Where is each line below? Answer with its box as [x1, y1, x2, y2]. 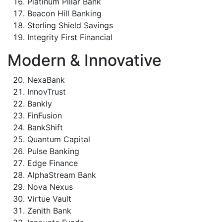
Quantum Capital [27, 134, 90, 144]
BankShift [27, 122, 63, 132]
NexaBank [27, 75, 65, 85]
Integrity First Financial [27, 32, 112, 42]
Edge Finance [27, 158, 78, 168]
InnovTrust [27, 87, 66, 97]
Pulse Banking [27, 146, 79, 156]
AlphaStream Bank [27, 170, 96, 180]
